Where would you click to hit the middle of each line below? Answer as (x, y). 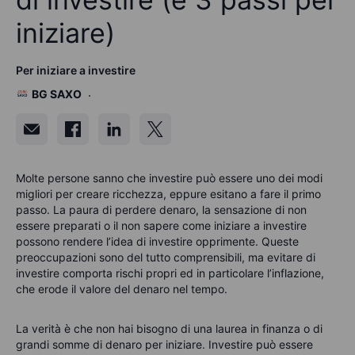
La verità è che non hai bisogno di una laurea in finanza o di (169, 328)
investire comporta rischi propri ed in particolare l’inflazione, (170, 273)
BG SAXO (57, 94)
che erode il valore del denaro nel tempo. (122, 288)
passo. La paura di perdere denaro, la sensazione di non (161, 209)
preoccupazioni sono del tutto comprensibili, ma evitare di (166, 257)
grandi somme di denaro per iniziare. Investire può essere (164, 344)
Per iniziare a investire (76, 70)
